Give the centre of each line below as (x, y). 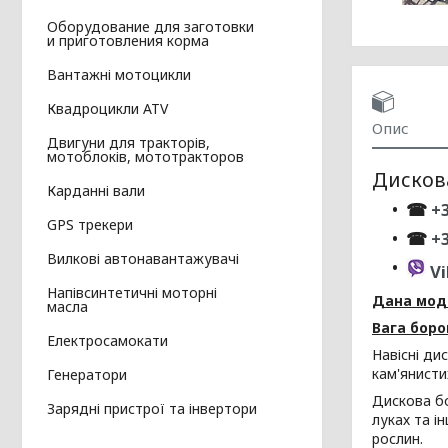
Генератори (87, 375)
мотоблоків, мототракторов (145, 157)
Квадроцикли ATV (107, 109)
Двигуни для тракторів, (128, 143)
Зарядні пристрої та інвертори (152, 409)
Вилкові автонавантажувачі (143, 259)
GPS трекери (90, 225)
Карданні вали (96, 191)
